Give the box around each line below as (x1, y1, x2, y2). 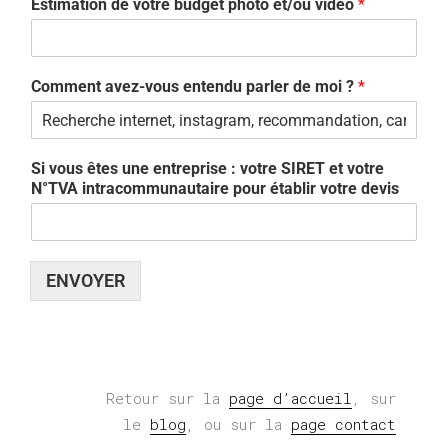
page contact (290, 414, 396, 435)
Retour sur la (105, 388, 229, 409)
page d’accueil (228, 388, 352, 409)
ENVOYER (46, 270, 125, 292)
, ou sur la (185, 414, 291, 435)
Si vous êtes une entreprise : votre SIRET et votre (31, 159, 384, 179)
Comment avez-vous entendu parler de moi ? (31, 77, 358, 97)
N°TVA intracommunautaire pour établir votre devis (31, 179, 399, 199)
